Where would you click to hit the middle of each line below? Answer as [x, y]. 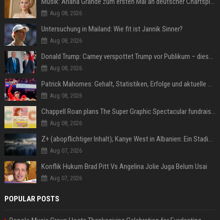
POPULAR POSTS [32, 199]
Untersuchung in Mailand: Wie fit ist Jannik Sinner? [112, 29]
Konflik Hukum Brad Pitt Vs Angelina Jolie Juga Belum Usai [124, 166]
